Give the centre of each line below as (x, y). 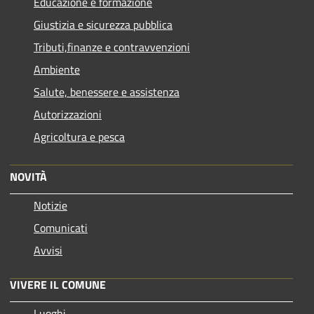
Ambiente (57, 69)
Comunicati (61, 227)
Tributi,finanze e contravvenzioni (112, 47)
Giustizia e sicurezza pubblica (103, 24)
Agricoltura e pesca (79, 136)
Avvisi (48, 250)
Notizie (50, 205)
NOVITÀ (28, 176)
